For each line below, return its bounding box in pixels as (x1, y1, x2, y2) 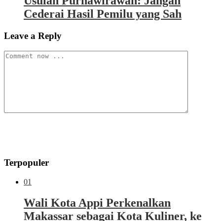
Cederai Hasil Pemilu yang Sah (24, 7, 182, 20)
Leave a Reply (4, 30, 62, 41)
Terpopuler (4, 157, 49, 168)
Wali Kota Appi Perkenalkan (24, 196, 171, 209)
